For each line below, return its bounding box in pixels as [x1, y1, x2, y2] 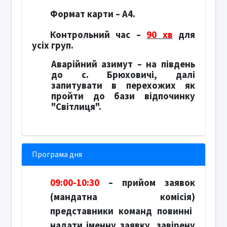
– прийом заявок [108, 176, 195, 188]
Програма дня [32, 148, 82, 159]
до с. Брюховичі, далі [51, 68, 195, 81]
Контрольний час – [50, 28, 147, 41]
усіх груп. [32, 39, 73, 51]
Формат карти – [50, 8, 122, 20]
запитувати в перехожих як [51, 79, 195, 91]
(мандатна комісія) [50, 191, 195, 203]
